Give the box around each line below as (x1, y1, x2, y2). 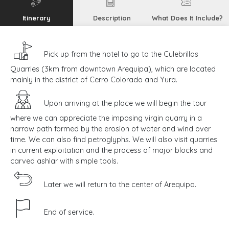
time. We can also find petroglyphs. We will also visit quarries (10, 135, 217, 145)
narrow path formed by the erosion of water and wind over (10, 124, 211, 134)
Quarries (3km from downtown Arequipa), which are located (10, 64, 216, 74)
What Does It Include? (151, 13, 223, 22)
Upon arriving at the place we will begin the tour (44, 99, 207, 108)
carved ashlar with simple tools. (10, 156, 118, 166)
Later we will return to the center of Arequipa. (44, 180, 197, 190)
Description (93, 13, 131, 22)
